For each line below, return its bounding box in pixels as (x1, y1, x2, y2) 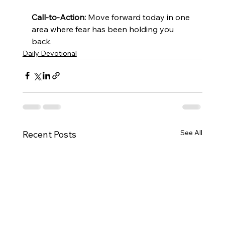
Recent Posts (22, 128, 76, 140)
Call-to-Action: (31, 12, 86, 22)
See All (180, 128, 203, 137)
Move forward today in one (85, 12, 192, 22)
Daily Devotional (22, 48, 77, 58)
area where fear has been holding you (31, 24, 176, 34)
